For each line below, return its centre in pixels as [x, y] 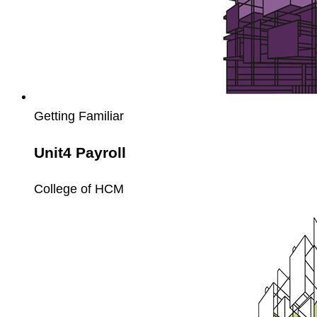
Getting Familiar [79, 116]
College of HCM [79, 189]
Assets [52, 248]
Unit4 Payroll [80, 153]
